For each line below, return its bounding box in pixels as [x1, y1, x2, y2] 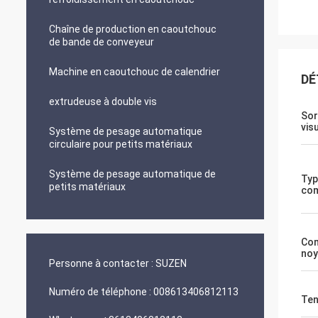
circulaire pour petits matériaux [49, 138, 192, 150]
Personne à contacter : [49, 258, 153, 269]
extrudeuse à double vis [49, 96, 157, 107]
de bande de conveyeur [49, 36, 154, 48]
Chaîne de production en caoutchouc [49, 23, 216, 35]
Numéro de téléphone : [49, 286, 151, 297]
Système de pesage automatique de [49, 168, 216, 180]
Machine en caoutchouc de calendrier [49, 66, 220, 77]
